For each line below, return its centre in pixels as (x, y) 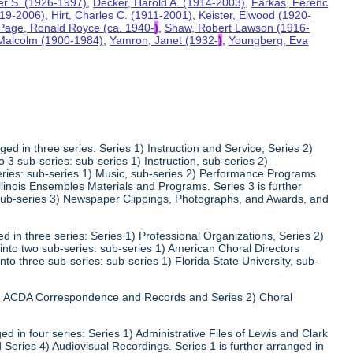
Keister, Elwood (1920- (255, 15)
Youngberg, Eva (269, 40)
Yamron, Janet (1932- (164, 40)
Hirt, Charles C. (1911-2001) (122, 15)
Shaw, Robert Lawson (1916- (238, 27)
